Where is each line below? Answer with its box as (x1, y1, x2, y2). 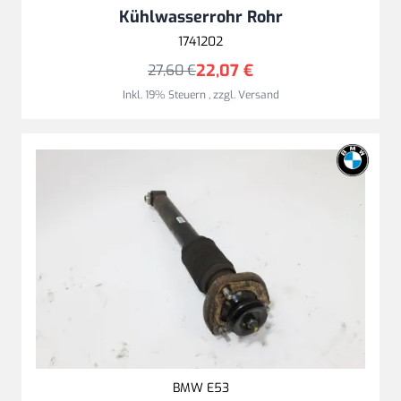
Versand (237, 88, 279, 103)
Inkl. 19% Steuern (122, 88, 209, 103)
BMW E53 (172, 380, 229, 397)
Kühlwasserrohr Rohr (118, 6, 283, 29)
